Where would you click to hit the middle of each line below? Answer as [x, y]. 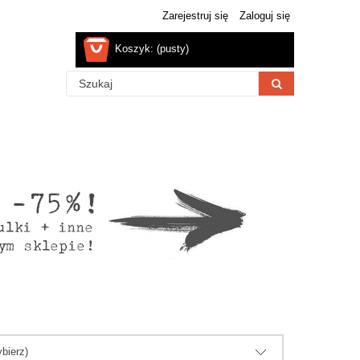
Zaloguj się [265, 16]
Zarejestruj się [195, 16]
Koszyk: [134, 49]
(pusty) [173, 49]
